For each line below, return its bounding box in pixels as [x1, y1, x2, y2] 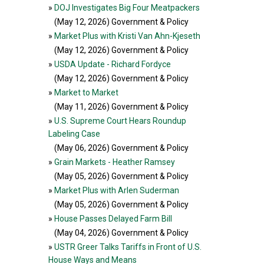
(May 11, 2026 [54, 102, 107, 111]
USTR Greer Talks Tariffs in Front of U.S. [54, 242, 202, 252]
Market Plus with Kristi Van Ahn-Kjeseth [54, 31, 200, 41]
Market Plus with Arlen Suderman [54, 186, 179, 195]
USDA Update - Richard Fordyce [54, 60, 171, 69]
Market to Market [54, 88, 118, 97]
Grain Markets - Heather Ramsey [54, 157, 175, 167]
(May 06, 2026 [54, 143, 107, 153]
